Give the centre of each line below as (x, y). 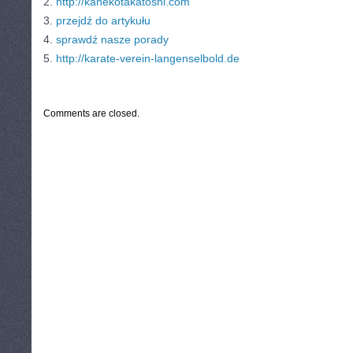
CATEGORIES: (80, 84)
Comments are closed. (91, 113)
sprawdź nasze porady (112, 39)
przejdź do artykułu (103, 20)
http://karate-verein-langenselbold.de (148, 58)
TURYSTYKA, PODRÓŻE (154, 84)
